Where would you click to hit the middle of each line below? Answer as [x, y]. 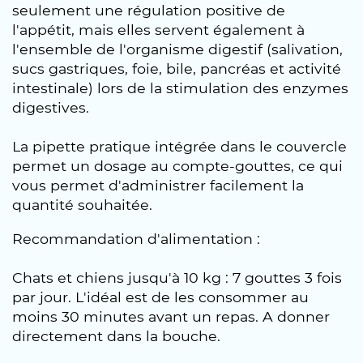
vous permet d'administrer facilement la [158, 185]
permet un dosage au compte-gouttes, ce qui [177, 166]
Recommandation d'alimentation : [136, 238]
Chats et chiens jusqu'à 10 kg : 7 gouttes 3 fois [177, 277]
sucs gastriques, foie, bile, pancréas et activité [177, 68]
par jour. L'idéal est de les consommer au [160, 297]
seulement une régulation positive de [149, 10]
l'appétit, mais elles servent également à [158, 30]
